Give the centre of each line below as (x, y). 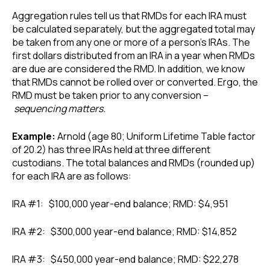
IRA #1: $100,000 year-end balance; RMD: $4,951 (120, 204)
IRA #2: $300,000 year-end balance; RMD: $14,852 (124, 232)
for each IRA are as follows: (72, 176)
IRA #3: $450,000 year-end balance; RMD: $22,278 (125, 259)
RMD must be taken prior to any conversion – (110, 96)
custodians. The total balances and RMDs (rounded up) (133, 163)
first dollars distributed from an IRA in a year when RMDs (133, 56)
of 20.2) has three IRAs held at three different (111, 150)
